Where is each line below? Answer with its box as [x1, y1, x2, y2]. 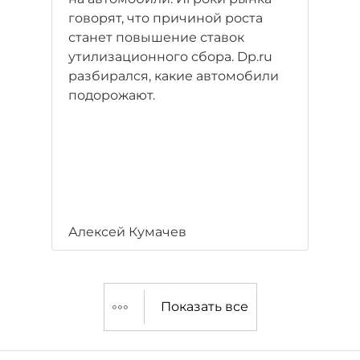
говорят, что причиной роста [68, 10, 263, 26]
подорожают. [68, 88, 155, 103]
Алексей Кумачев [68, 224, 186, 239]
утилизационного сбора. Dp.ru [68, 49, 272, 64]
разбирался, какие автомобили [68, 68, 279, 84]
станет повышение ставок [68, 30, 244, 45]
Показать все [160, 299, 248, 314]
